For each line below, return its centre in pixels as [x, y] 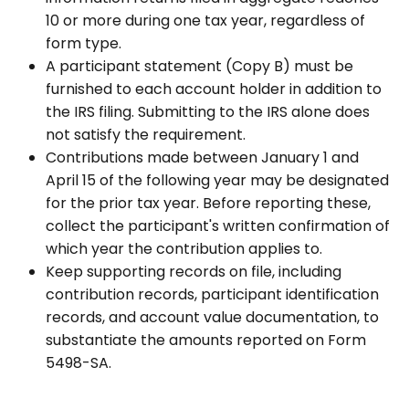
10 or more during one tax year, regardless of [205, 20]
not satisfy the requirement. [146, 134]
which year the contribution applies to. [184, 248]
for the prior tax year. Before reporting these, [208, 203]
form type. [84, 43]
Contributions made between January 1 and [202, 157]
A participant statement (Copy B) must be [199, 66]
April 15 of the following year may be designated [217, 180]
